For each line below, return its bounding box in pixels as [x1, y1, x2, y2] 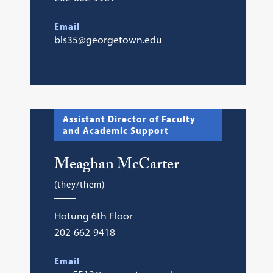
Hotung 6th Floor [54, 210, 133, 222]
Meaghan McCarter [54, 153, 179, 179]
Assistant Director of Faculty [62, 113, 196, 125]
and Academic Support [62, 124, 169, 136]
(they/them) [54, 178, 105, 190]
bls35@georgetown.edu [54, 34, 162, 46]
